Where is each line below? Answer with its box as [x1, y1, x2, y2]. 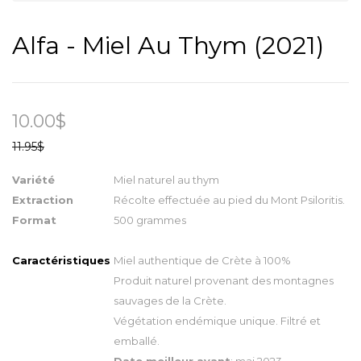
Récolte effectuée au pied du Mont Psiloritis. [114, 193, 345, 206]
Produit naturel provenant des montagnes [114, 274, 334, 287]
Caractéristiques [12, 254, 114, 267]
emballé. [114, 334, 160, 347]
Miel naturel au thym [114, 173, 219, 186]
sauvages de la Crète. [114, 294, 226, 307]
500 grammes [114, 214, 186, 226]
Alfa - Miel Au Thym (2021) [12, 31, 324, 60]
